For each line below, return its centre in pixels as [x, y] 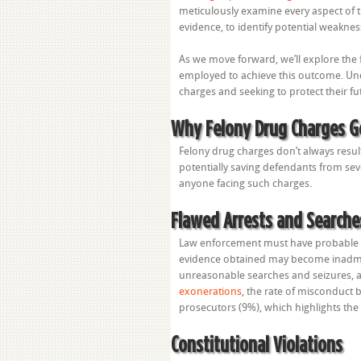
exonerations [210, 291]
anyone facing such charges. [245, 183]
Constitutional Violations [257, 344]
